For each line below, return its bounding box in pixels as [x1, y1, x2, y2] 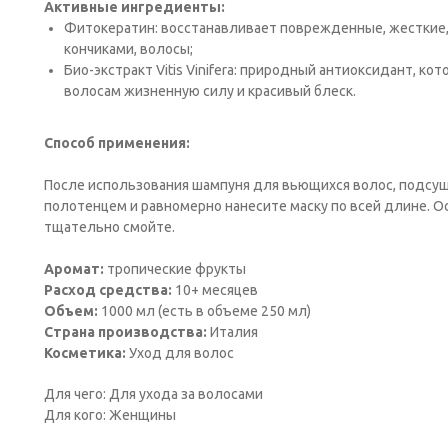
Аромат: [44, 260, 104, 277]
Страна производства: [44, 323, 207, 340]
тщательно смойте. [44, 218, 175, 235]
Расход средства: [44, 281, 172, 298]
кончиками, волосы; [64, 40, 193, 57]
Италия [207, 323, 258, 340]
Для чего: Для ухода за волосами [44, 385, 263, 402]
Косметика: [44, 344, 126, 361]
